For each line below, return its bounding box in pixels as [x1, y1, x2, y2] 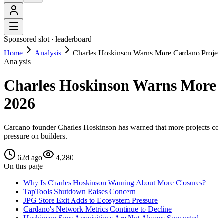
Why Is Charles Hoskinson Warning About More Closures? [23, 178, 206, 187]
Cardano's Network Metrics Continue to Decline [23, 204, 172, 213]
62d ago [18, 153, 42, 162]
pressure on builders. [4, 131, 67, 140]
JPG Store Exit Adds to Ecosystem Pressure [23, 196, 158, 204]
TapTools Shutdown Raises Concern [23, 187, 136, 196]
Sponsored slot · [4, 35, 55, 43]
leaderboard [55, 35, 91, 43]
